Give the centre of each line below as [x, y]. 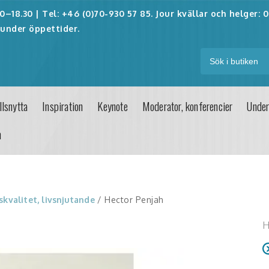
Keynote [113, 106]
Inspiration [63, 106]
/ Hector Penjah [129, 200]
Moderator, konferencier [187, 106]
